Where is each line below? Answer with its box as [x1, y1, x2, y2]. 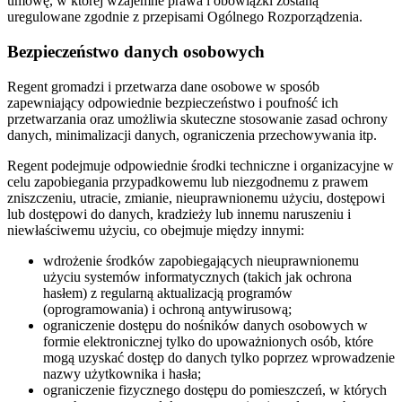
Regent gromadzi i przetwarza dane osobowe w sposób [7, 78, 319, 94]
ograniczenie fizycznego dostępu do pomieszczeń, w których [43, 381, 387, 398]
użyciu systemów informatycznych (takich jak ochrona [43, 268, 352, 284]
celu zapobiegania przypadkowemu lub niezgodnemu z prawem [7, 173, 368, 189]
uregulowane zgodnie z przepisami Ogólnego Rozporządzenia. [7, 9, 363, 25]
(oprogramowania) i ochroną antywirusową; [43, 301, 292, 317]
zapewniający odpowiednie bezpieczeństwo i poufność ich [7, 94, 338, 110]
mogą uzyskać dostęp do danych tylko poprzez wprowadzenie [43, 349, 395, 365]
